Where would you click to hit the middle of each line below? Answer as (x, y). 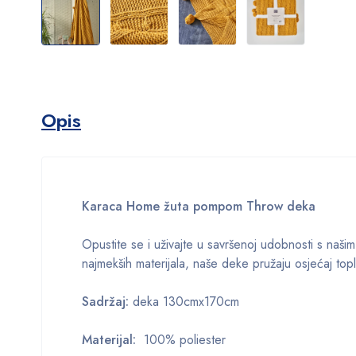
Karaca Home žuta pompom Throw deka (199, 206)
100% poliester (183, 339)
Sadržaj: (107, 301)
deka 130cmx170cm (186, 301)
